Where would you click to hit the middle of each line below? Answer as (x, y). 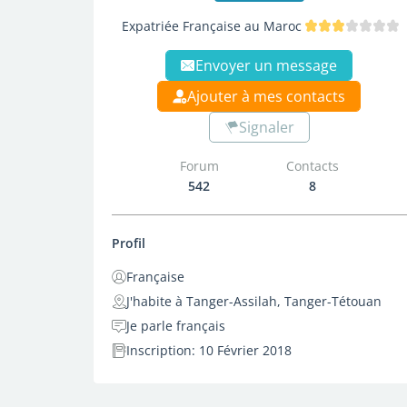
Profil (129, 243)
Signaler (266, 127)
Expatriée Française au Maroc (211, 25)
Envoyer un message (267, 65)
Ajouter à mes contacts (267, 96)
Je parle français (176, 326)
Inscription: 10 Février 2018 (209, 350)
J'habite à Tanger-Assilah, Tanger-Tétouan (254, 301)
